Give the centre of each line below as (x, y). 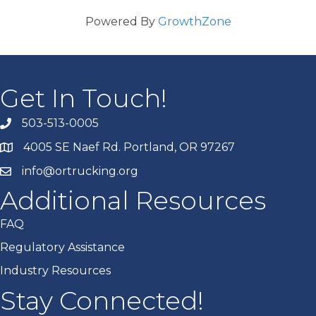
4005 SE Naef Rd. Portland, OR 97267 (129, 147)
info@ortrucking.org (80, 171)
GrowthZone (194, 21)
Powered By (121, 21)
